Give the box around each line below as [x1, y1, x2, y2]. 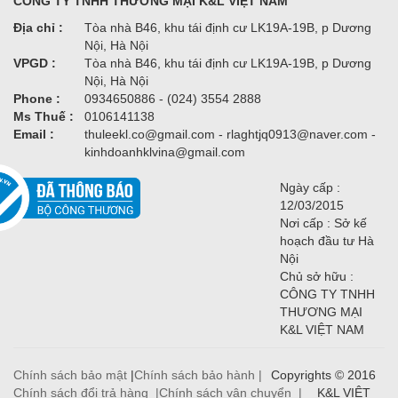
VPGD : [13, 56, 56, 71]
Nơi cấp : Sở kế [280, 216, 367, 231]
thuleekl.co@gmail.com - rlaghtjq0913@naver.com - [84, 127, 376, 142]
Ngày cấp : [280, 180, 340, 195]
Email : [13, 127, 54, 142]
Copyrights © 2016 [271, 368, 376, 383]
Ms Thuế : [13, 109, 74, 124]
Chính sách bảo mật [13, 368, 127, 383]
